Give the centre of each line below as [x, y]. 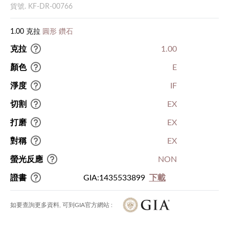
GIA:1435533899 [114, 178]
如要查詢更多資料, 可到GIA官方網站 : [61, 205]
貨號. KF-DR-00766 [41, 6]
